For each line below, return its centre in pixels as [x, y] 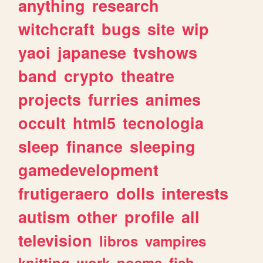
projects [50, 100]
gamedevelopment [89, 170]
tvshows [166, 53]
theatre [148, 76]
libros [119, 241]
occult [42, 123]
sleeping [163, 146]
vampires [176, 241]
